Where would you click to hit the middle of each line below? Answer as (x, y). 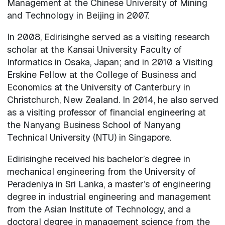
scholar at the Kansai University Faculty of (94, 49)
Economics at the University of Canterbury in (98, 87)
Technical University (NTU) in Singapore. (89, 137)
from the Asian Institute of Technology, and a (99, 209)
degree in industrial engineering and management (109, 196)
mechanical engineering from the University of (101, 171)
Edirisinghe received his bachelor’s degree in (98, 159)
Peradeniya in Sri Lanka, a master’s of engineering (109, 184)
